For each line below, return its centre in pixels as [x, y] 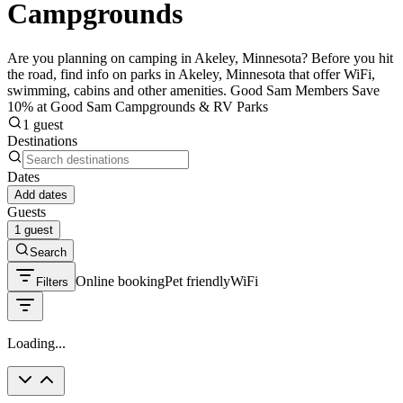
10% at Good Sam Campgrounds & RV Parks [138, 106]
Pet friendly [197, 281]
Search [48, 252]
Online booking [120, 281]
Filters [52, 282]
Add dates [41, 194]
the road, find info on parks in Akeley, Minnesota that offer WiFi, [191, 74]
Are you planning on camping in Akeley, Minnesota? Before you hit [200, 58]
